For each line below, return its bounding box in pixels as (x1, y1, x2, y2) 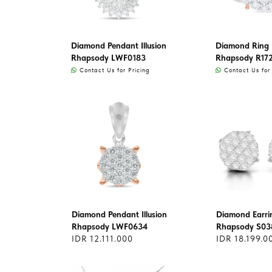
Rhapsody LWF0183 (71, 53, 146, 63)
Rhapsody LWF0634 (72, 222, 148, 231)
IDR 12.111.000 (72, 234, 133, 243)
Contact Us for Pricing (77, 66, 150, 73)
